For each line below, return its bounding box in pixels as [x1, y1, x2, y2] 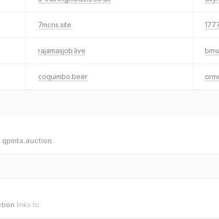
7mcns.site [38, 21, 71, 29]
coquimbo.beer [38, 72, 88, 81]
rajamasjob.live [38, 46, 86, 55]
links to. [15, 200, 41, 209]
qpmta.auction [2, 136, 52, 145]
